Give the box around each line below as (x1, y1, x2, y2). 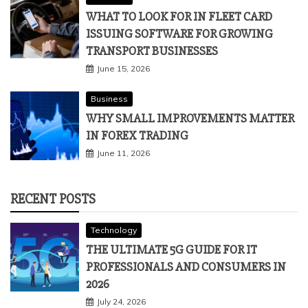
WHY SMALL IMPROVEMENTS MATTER (86, 110, 294, 126)
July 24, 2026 (97, 296, 146, 307)
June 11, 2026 (97, 147, 150, 158)
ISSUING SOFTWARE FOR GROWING (86, 25, 273, 41)
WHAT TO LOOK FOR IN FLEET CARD (86, 8, 272, 24)
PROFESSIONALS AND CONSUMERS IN (86, 258, 286, 274)
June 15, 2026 (97, 63, 150, 74)
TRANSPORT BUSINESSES (86, 43, 218, 58)
